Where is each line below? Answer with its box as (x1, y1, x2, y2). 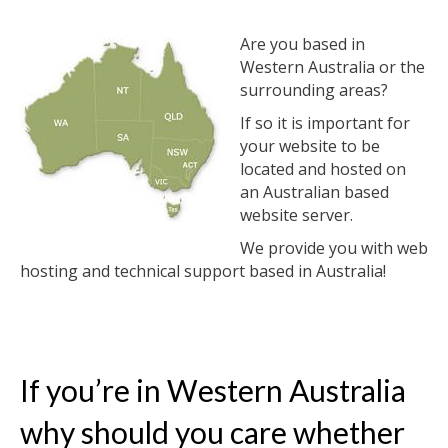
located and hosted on (240, 158, 406, 180)
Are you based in (240, 33, 365, 55)
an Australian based (240, 181, 389, 203)
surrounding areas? (240, 79, 388, 101)
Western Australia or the (240, 56, 425, 78)
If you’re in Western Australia (20, 372, 406, 408)
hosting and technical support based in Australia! (20, 260, 386, 282)
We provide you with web (240, 237, 428, 259)
